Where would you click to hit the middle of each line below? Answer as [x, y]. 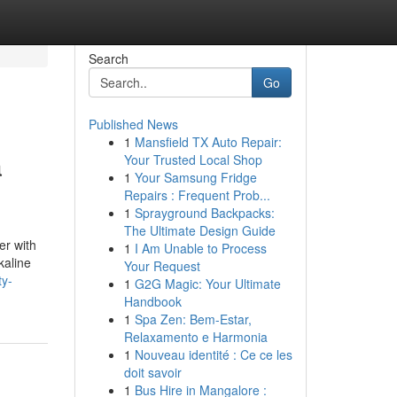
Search [108, 58]
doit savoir [152, 372]
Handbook [152, 301]
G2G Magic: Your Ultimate [207, 284]
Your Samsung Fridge [195, 177]
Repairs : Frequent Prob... [197, 195]
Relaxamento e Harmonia [195, 337]
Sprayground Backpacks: [204, 213]
